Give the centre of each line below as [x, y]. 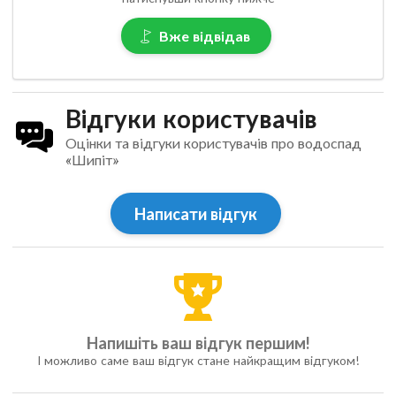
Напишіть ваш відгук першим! [198, 343]
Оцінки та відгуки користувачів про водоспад [213, 143]
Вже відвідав [205, 35]
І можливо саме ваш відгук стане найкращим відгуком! [198, 360]
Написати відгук [196, 213]
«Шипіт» [91, 160]
